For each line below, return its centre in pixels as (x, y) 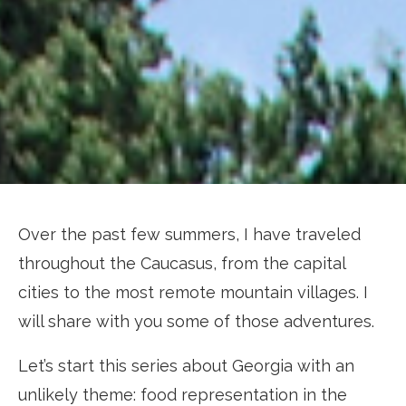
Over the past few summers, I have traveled (189, 234)
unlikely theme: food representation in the (183, 394)
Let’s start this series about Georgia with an (186, 365)
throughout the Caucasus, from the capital (182, 263)
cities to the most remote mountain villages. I (193, 292)
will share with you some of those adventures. (196, 321)
